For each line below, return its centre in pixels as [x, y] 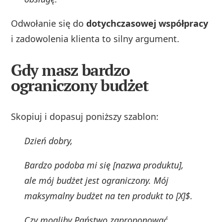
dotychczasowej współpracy [147, 23]
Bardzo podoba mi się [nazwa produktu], [104, 165]
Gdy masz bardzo [70, 70]
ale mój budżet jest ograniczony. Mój [97, 180]
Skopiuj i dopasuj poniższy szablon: [85, 116]
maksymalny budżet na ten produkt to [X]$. [109, 195]
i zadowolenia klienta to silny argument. [95, 38]
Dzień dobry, [49, 140]
